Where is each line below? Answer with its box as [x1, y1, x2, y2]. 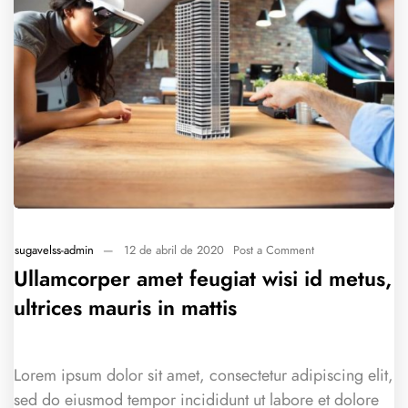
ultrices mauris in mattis [14, 293, 237, 323]
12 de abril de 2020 [123, 241, 224, 259]
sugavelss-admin [15, 241, 94, 259]
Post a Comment [233, 241, 315, 259]
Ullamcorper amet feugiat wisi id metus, [14, 264, 392, 294]
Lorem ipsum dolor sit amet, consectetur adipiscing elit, [14, 363, 393, 387]
